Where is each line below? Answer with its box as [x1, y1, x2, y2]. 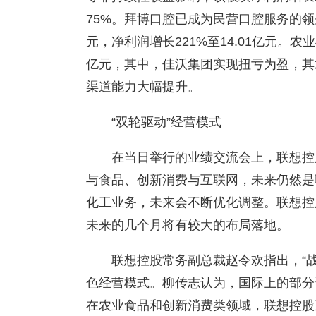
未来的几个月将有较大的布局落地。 [86, 218, 289, 232]
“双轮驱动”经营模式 [111, 115, 221, 129]
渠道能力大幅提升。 [86, 80, 200, 94]
